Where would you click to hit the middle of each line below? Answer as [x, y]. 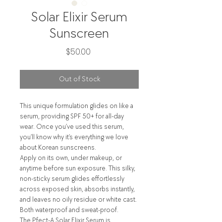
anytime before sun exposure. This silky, [78, 168]
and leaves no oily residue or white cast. [78, 199]
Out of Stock [79, 79]
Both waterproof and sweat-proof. [69, 210]
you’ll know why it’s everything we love [74, 137]
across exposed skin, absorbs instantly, [77, 189]
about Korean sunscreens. [58, 147]
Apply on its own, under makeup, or [71, 158]
